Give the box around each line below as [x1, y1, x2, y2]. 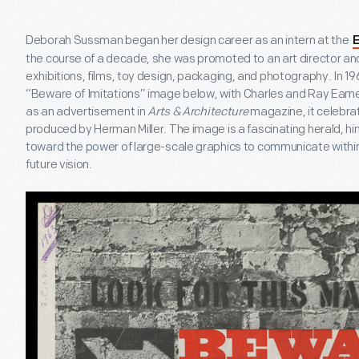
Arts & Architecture [147, 104, 248, 119]
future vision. [26, 157, 92, 172]
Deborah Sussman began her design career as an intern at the [26, 33, 351, 48]
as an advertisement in [26, 104, 148, 119]
